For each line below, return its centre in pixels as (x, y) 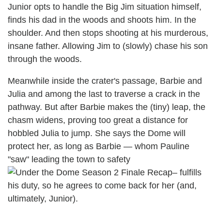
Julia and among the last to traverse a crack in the (104, 94)
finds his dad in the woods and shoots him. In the (102, 20)
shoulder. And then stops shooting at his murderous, (108, 33)
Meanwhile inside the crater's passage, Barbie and (105, 81)
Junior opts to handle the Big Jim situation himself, (105, 7)
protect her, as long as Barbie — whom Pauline (99, 147)
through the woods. (45, 59)
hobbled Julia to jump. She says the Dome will (97, 133)
